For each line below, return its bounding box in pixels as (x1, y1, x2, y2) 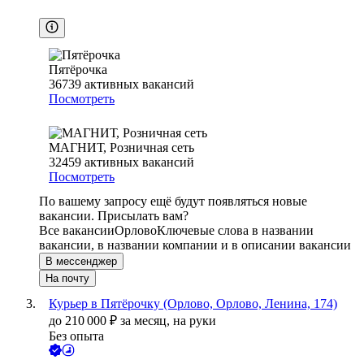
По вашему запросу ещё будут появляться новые (39, 194, 307, 209)
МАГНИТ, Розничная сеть (49, 141, 194, 155)
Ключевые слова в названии (157, 223, 314, 238)
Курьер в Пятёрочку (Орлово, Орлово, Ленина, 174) (49, 297, 337, 311)
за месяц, (120, 314, 173, 328)
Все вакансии (39, 223, 115, 238)
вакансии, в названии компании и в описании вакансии (39, 238, 351, 253)
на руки (173, 314, 216, 328)
